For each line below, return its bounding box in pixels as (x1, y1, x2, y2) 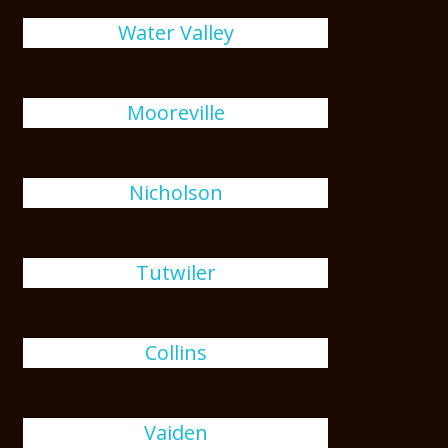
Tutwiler (135, 259, 216, 286)
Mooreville (126, 99, 225, 126)
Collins (144, 339, 207, 366)
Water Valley (117, 19, 234, 46)
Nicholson (128, 179, 223, 206)
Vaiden (143, 419, 208, 446)
